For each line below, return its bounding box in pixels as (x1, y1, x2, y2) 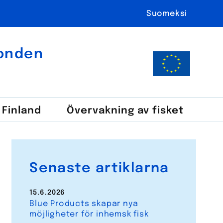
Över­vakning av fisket (66, 106, 184, 116)
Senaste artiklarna (29, 161, 169, 175)
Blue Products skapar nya (29, 200, 138, 209)
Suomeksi (146, 9, 188, 18)
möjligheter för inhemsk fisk (29, 210, 149, 219)
